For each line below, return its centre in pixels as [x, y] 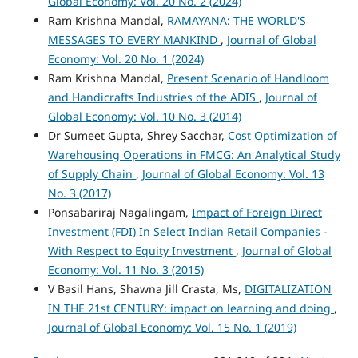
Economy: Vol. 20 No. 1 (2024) [125, 58]
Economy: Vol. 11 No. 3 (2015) [125, 269]
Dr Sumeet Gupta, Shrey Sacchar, [137, 135]
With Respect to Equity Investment [141, 250]
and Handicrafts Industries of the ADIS [153, 97]
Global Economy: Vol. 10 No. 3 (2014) [144, 116]
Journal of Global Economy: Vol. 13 [233, 173]
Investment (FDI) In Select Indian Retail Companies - [187, 231]
